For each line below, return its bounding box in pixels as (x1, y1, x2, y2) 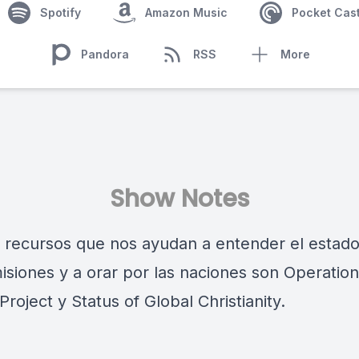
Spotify (39, 6, 81, 19)
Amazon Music (144, 6, 228, 19)
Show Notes (110, 182, 249, 216)
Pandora (81, 47, 129, 61)
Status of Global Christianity (71, 292, 280, 311)
